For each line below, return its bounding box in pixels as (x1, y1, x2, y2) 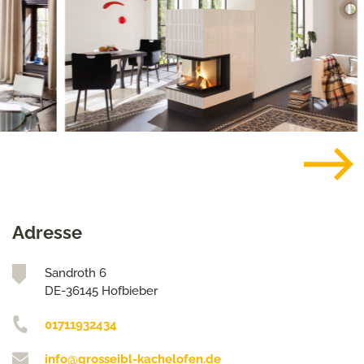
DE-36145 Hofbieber (45, 284, 158, 298)
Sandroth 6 (45, 266, 106, 280)
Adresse (12, 222, 82, 243)
